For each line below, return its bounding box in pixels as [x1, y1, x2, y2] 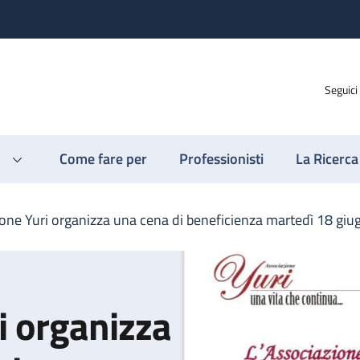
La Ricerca [296, 148, 358, 170]
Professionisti [179, 148, 264, 170]
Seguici [325, 80, 358, 98]
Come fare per [59, 148, 147, 170]
